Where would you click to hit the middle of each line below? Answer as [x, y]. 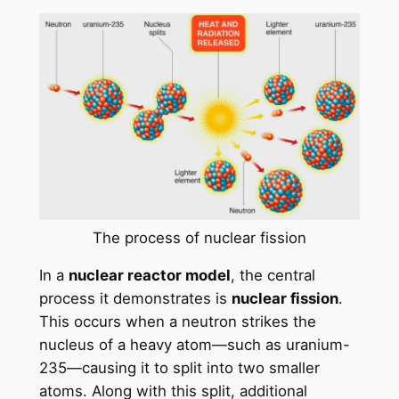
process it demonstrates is [135, 299]
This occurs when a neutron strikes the [177, 322]
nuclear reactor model [149, 276]
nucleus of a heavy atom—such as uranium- [194, 345]
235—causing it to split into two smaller [179, 368]
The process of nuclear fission [199, 237]
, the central [273, 276]
